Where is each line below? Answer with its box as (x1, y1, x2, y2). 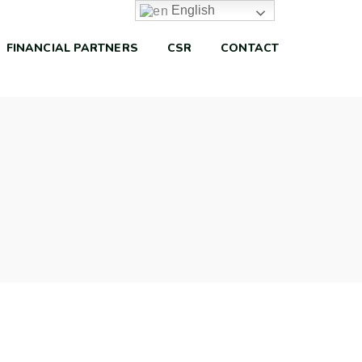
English (167, 3, 216, 17)
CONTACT (221, 40, 279, 56)
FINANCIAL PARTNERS (6, 40, 138, 56)
